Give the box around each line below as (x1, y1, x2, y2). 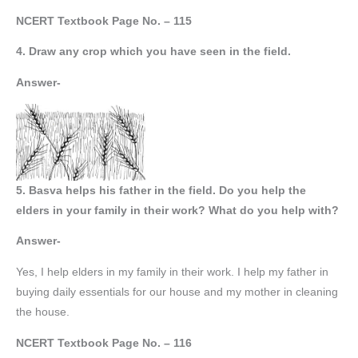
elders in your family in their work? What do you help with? (16, 204, 339, 217)
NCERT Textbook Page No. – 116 (16, 336, 192, 349)
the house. (16, 305, 70, 318)
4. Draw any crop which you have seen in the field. (16, 46, 291, 58)
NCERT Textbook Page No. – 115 (16, 14, 192, 27)
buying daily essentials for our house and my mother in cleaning (16, 285, 338, 298)
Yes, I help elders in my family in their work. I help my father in (16, 265, 328, 278)
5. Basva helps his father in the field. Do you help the (16, 184, 306, 197)
